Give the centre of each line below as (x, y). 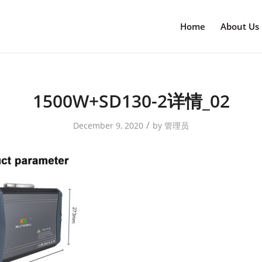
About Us (240, 26)
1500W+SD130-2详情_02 (131, 101)
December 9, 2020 (108, 125)
